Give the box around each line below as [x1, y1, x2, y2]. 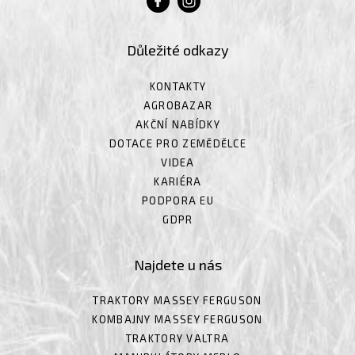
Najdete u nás [133, 255, 222, 273]
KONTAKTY [149, 79, 207, 93]
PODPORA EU [142, 193, 214, 207]
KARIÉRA [154, 174, 202, 188]
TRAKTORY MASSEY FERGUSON [93, 294, 262, 307]
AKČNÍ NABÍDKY [136, 117, 220, 131]
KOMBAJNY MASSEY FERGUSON [92, 313, 263, 326]
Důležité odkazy [127, 41, 229, 59]
